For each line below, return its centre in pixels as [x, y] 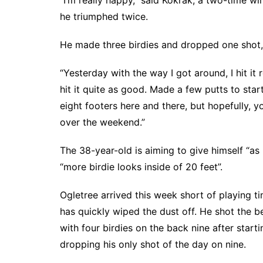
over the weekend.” [102, 122]
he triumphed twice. [104, 17]
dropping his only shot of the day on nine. [153, 245]
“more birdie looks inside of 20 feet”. [141, 167]
